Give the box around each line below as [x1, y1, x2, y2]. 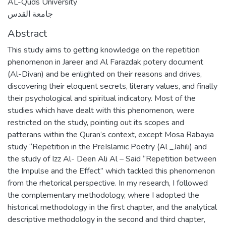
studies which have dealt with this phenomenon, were [8, 105, 195, 116]
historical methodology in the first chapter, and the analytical [8, 202, 217, 213]
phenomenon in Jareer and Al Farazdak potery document [8, 56, 203, 68]
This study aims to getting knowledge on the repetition [8, 44, 200, 55]
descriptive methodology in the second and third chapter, [8, 214, 205, 225]
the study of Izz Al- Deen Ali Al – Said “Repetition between [8, 153, 216, 164]
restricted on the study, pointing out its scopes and [8, 117, 184, 128]
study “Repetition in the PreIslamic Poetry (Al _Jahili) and [8, 141, 207, 152]
